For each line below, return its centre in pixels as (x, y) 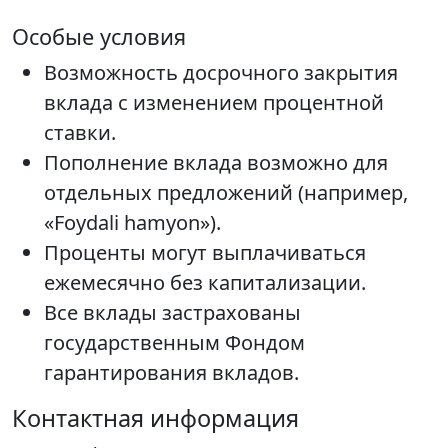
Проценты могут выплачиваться (205, 253)
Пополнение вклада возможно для (216, 163)
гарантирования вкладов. (171, 373)
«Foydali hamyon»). (132, 223)
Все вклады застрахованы (172, 313)
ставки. (80, 133)
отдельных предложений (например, (226, 193)
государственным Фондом (174, 343)
